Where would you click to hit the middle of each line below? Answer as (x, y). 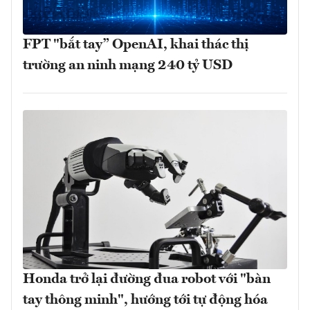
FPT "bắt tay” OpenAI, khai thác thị (136, 45)
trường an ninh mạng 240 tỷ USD (128, 66)
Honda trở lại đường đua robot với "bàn (147, 279)
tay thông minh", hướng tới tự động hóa (145, 300)
